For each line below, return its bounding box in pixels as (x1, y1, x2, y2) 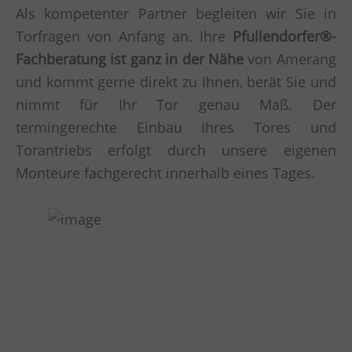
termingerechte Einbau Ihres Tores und (16, 118, 336, 137)
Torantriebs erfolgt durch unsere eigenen (16, 141, 336, 160)
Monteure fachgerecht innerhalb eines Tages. (16, 163, 315, 183)
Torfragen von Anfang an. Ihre (16, 27, 233, 46)
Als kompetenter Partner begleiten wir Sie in (16, 4, 336, 24)
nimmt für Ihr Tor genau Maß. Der (16, 95, 336, 115)
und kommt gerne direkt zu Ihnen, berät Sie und (16, 72, 336, 92)
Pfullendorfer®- (232, 27, 336, 46)
